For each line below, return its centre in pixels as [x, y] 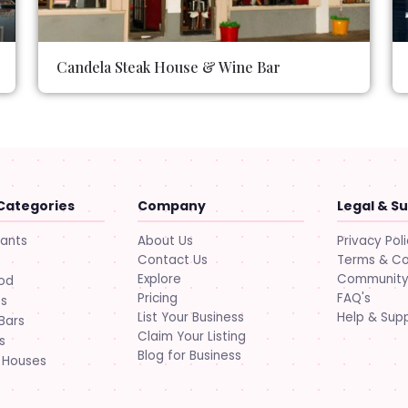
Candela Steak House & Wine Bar [169, 66]
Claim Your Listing [191, 336]
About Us [165, 240]
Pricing [157, 298]
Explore [159, 279]
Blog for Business [189, 355]
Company [171, 205]
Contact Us [172, 260]
